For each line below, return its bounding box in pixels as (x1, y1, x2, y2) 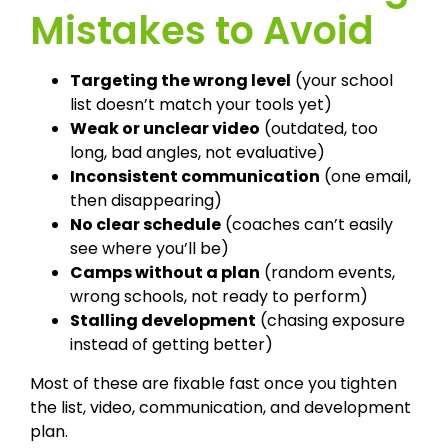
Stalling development (70, 308, 256, 332)
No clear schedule (70, 212, 221, 236)
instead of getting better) (70, 332, 273, 356)
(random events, (260, 260, 395, 284)
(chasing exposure (256, 308, 405, 332)
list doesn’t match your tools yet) (70, 92, 332, 116)
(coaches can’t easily (221, 212, 393, 236)
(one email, (320, 164, 411, 188)
